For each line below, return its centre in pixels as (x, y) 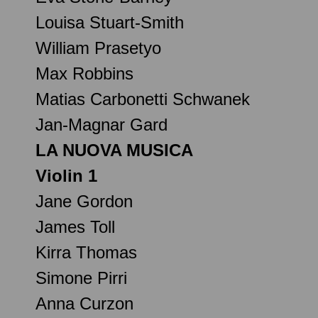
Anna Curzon (84, 303)
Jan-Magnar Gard (102, 124)
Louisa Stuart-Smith (110, 22)
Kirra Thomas (86, 252)
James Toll (75, 226)
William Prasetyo (98, 48)
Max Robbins (84, 73)
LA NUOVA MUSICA (114, 150)
